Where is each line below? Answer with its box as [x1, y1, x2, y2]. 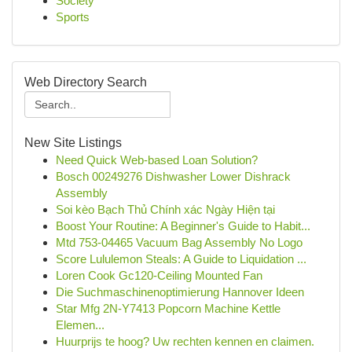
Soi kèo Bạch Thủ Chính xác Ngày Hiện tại [56, 203, 275, 216]
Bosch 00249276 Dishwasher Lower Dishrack [56, 170, 291, 183]
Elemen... [56, 318, 104, 332]
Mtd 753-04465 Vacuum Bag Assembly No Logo [56, 236, 302, 249]
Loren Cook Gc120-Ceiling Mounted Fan [56, 269, 262, 282]
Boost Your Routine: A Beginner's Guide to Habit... [56, 219, 310, 233]
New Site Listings [24, 136, 122, 149]
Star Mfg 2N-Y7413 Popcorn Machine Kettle [56, 302, 280, 315]
